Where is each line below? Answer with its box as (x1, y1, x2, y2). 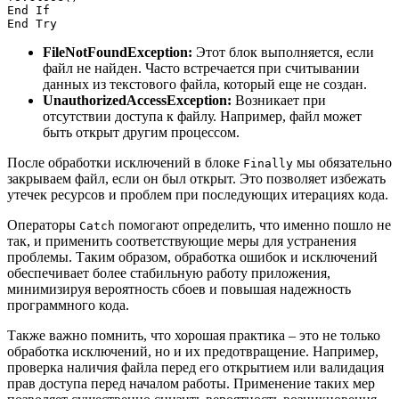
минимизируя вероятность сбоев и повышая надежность (7, 281, 351, 297)
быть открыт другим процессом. (43, 124, 240, 140)
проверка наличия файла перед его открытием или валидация (7, 359, 384, 375)
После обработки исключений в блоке (7, 154, 243, 170)
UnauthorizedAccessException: (43, 92, 232, 108)
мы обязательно (293, 154, 392, 170)
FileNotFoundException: (43, 44, 192, 60)
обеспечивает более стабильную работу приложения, (7, 265, 330, 281)
